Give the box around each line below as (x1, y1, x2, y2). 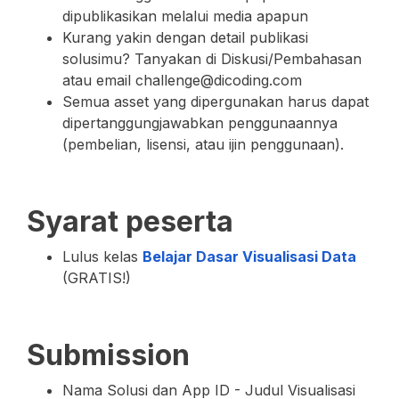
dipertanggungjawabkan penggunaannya (62, 114, 338, 132)
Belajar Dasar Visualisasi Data (142, 248, 356, 265)
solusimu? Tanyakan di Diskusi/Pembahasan (62, 50, 362, 68)
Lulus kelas (62, 248, 142, 265)
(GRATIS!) (62, 269, 131, 287)
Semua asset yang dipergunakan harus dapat (62, 93, 369, 110)
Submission (27, 338, 190, 372)
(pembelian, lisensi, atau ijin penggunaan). (62, 135, 344, 153)
